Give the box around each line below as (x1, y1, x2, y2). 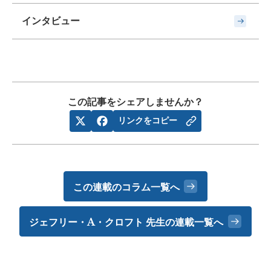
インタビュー (22, 15, 80, 26)
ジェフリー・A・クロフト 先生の (29, 215, 175, 228)
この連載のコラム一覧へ (73, 180, 180, 193)
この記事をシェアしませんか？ (68, 96, 203, 107)
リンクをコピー (118, 115, 177, 125)
